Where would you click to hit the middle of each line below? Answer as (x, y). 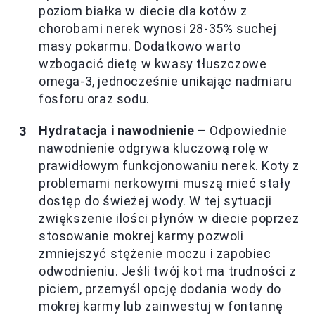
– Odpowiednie (241, 131)
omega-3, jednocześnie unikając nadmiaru (166, 82)
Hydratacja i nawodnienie (117, 131)
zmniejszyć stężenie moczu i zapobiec (155, 254)
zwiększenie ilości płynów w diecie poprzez (169, 219)
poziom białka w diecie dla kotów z (143, 11)
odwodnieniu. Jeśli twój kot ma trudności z (168, 271)
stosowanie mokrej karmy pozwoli (141, 236)
